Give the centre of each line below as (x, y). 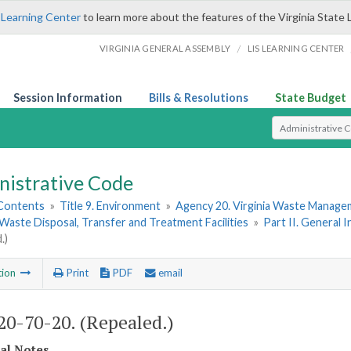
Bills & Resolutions (199, 98)
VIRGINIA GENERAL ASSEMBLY (165, 48)
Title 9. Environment (110, 206)
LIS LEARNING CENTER (296, 48)
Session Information (68, 98)
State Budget (311, 98)
